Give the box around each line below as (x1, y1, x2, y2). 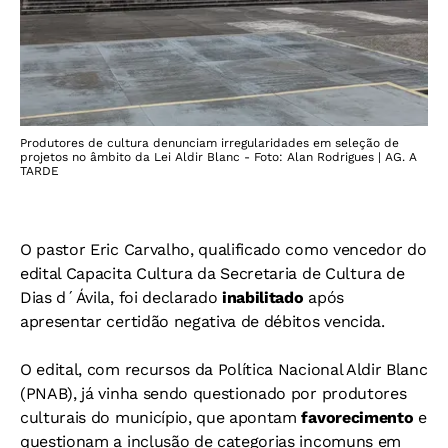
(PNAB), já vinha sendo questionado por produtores (20, 384, 407, 403)
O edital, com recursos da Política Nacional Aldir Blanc (20, 360, 428, 379)
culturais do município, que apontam (20, 408, 302, 427)
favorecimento (301, 408, 414, 427)
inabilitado (222, 288, 309, 307)
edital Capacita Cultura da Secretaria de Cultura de (20, 264, 405, 283)
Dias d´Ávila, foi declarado (20, 288, 223, 307)
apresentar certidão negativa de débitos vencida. (20, 312, 385, 331)
